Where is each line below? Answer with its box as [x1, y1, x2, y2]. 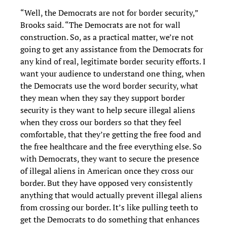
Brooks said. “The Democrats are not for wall [20, 19, 180, 31]
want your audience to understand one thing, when [20, 68, 205, 80]
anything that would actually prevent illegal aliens [20, 190, 202, 201]
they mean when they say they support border [20, 92, 185, 104]
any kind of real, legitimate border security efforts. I [20, 56, 206, 67]
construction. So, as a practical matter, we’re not [20, 31, 194, 43]
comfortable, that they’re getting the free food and [20, 129, 201, 140]
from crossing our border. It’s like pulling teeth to [20, 202, 198, 213]
